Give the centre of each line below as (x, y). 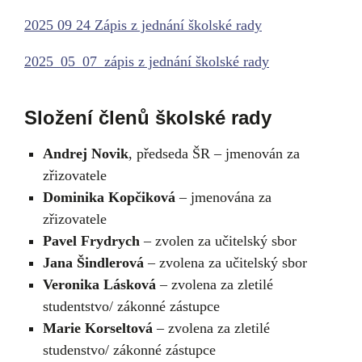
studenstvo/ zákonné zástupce (129, 350)
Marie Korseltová (97, 328)
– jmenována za (223, 197)
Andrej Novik (85, 154)
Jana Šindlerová (93, 263)
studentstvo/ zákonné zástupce (131, 306)
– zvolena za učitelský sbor (225, 263)
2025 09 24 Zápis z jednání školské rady (143, 25)
